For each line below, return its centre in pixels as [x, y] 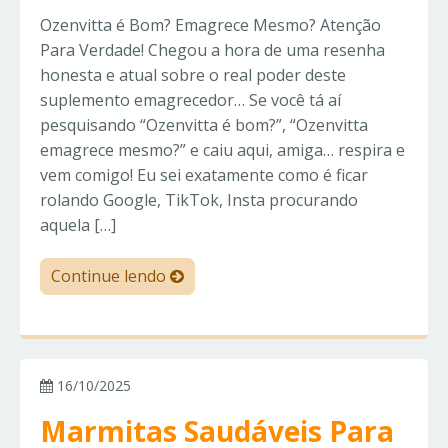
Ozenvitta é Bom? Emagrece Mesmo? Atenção [210, 25]
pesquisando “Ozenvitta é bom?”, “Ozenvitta [204, 125]
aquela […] [78, 225]
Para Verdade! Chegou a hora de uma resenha [212, 50]
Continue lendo [110, 276]
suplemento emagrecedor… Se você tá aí [190, 100]
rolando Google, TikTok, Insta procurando [199, 200]
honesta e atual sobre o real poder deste [193, 75]
